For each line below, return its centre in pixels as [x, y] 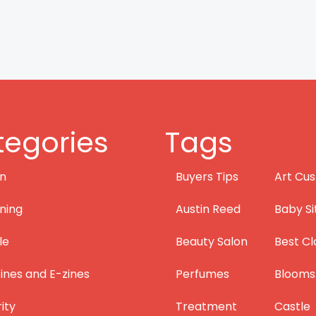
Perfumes [202, 274]
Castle [292, 306]
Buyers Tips [207, 177]
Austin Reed [208, 209]
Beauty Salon [212, 242]
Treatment [206, 306]
